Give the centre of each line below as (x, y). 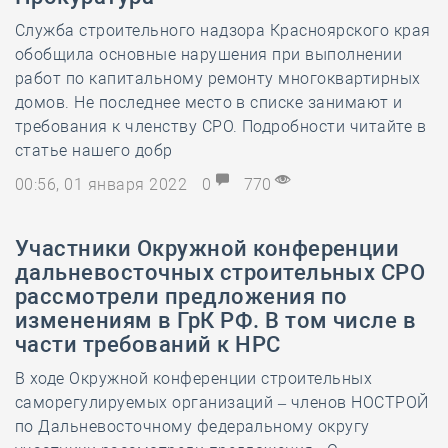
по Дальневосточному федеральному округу (192, 426)
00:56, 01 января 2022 (103, 184)
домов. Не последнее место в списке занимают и (209, 102)
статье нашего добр (94, 150)
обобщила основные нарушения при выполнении (209, 54)
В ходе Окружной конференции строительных (194, 378)
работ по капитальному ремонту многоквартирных (218, 78)
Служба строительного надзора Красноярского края (223, 30)
